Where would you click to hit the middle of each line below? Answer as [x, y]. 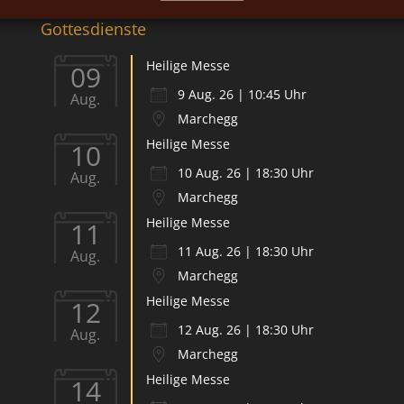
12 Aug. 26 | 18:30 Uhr [245, 329]
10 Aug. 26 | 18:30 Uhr [245, 172]
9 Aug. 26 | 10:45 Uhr [242, 94]
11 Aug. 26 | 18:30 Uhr [245, 251]
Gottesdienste [93, 28]
